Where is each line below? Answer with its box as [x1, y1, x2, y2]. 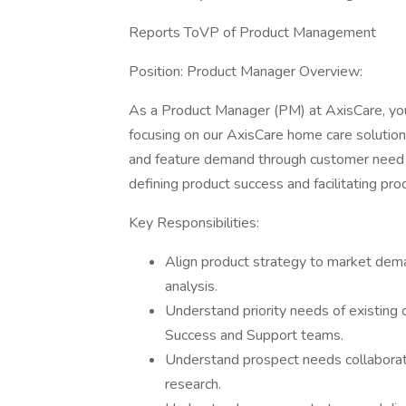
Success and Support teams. [165, 325, 343, 345]
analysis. [165, 276, 217, 296]
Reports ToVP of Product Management [129, 23, 376, 43]
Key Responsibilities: [129, 213, 259, 233]
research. [165, 374, 221, 394]
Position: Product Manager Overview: [129, 62, 362, 82]
